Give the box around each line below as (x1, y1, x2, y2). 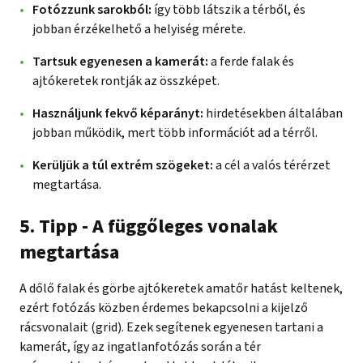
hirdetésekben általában (203, 104, 343, 122)
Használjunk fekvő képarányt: (32, 104, 203, 122)
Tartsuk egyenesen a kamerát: (32, 52, 211, 70)
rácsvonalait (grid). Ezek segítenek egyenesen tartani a (19, 318, 323, 336)
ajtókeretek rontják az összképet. (32, 71, 220, 90)
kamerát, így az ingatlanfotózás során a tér (19, 337, 261, 356)
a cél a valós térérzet (213, 156, 331, 174)
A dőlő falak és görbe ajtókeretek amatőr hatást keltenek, (19, 279, 343, 297)
